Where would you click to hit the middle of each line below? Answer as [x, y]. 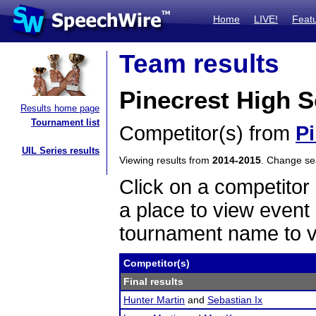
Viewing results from [166, 160]
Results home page [60, 108]
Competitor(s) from [207, 133]
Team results [199, 64]
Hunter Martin [154, 300]
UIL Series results [61, 151]
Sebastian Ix [235, 300]
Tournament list [65, 122]
